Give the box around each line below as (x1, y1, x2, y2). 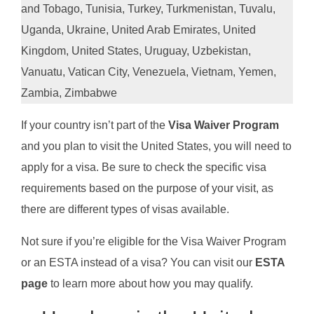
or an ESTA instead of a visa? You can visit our (21, 257, 255, 269)
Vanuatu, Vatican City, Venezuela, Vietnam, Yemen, (21, 66, 276, 78)
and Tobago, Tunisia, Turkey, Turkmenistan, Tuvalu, (21, 3, 275, 15)
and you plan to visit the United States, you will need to (21, 140, 292, 153)
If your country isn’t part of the (21, 119, 168, 132)
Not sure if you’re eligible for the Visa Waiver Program (21, 235, 286, 248)
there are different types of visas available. (21, 203, 229, 216)
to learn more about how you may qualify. (48, 278, 253, 290)
